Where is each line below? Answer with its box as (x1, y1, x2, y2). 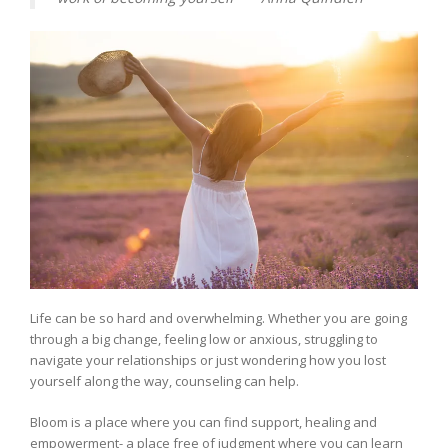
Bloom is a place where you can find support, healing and (30, 412, 377, 431)
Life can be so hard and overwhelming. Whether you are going (30, 309, 407, 328)
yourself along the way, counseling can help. (30, 372, 299, 391)
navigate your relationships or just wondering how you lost (30, 351, 386, 370)
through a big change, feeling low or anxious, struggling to (30, 330, 378, 349)
